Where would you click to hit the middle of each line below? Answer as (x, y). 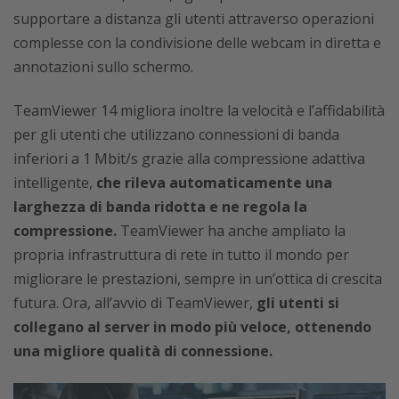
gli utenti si (298, 302)
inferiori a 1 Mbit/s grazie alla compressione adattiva (189, 158)
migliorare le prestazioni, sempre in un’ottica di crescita (198, 278)
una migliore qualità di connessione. (143, 350)
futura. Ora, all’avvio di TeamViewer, (135, 302)
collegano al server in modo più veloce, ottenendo (192, 326)
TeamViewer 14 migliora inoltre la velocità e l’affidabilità (199, 110)
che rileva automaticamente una (214, 182)
